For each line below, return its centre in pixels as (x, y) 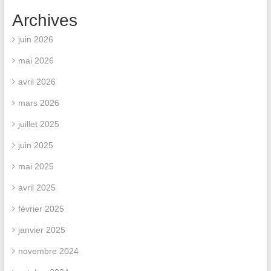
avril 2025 (37, 187)
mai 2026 (36, 60)
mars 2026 (38, 103)
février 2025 (41, 208)
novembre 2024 (48, 251)
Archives (44, 20)
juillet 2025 (38, 124)
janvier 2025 (41, 230)
